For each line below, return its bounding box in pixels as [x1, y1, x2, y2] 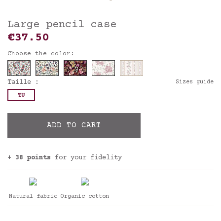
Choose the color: [7, 50, 74, 57]
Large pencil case [7, 19, 116, 31]
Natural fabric [9, 193, 58, 200]
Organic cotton [60, 193, 109, 200]
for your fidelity [55, 154, 122, 162]
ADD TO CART [47, 121, 101, 130]
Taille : [7, 78, 39, 86]
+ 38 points [7, 154, 55, 162]
